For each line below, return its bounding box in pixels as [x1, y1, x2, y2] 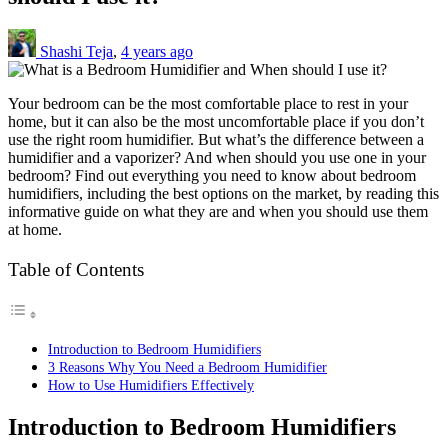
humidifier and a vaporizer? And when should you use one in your [8, 149, 426, 167]
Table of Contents [8, 258, 144, 280]
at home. [8, 221, 62, 239]
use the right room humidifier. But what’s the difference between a [8, 131, 424, 149]
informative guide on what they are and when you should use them [8, 203, 428, 221]
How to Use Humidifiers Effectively [48, 376, 254, 393]
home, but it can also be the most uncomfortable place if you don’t [8, 113, 424, 131]
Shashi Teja [40, 43, 113, 61]
